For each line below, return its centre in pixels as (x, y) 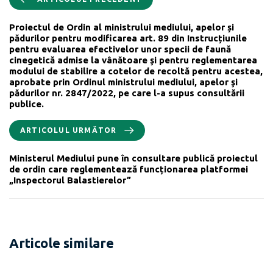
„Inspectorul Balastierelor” (70, 180)
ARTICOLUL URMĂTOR (69, 130)
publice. (27, 104)
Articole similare (62, 243)
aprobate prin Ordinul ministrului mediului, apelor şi (123, 82)
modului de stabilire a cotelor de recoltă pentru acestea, (136, 71)
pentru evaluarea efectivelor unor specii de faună (120, 49)
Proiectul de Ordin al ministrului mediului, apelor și (122, 27)
